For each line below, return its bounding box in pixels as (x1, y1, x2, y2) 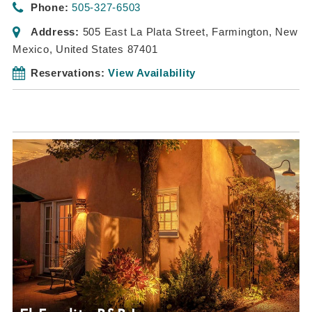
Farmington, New (212, 25, 298, 38)
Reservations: (30, 66, 105, 79)
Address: (30, 25, 79, 38)
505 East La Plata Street (82, 25, 205, 38)
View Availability (108, 66, 196, 79)
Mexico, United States (13, 42, 124, 55)
